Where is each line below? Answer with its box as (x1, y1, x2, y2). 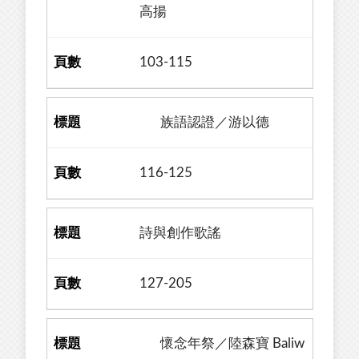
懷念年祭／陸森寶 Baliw (139, 337, 305, 350)
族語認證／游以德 (139, 115, 270, 129)
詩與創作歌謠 (139, 226, 222, 240)
